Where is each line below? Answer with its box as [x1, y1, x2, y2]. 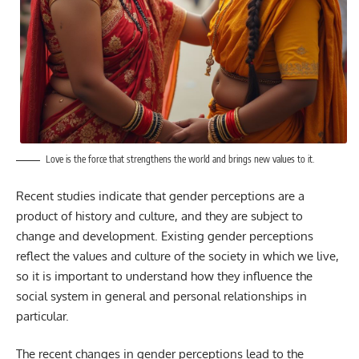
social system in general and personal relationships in [16, 288, 307, 304]
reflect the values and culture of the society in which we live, [16, 248, 339, 264]
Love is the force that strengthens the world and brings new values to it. [46, 153, 314, 166]
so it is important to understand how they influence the [16, 268, 313, 284]
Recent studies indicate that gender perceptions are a [16, 188, 305, 204]
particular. [16, 308, 69, 324]
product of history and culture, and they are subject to [16, 208, 303, 224]
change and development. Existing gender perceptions [16, 228, 313, 244]
